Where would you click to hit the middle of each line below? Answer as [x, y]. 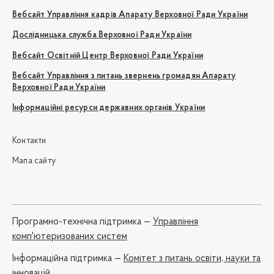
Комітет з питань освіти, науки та [192, 258]
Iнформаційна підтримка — [68, 258]
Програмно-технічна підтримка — [83, 222]
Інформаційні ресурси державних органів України [109, 108]
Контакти [29, 141]
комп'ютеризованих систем [70, 236]
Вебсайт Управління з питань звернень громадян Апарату [124, 76]
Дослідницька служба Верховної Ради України [102, 35]
